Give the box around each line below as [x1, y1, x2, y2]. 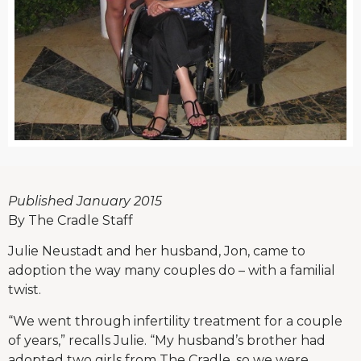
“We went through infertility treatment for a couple [8, 313, 342, 329]
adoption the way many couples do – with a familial [8, 263, 335, 279]
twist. [8, 282, 41, 298]
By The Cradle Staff [8, 212, 133, 228]
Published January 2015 [8, 193, 162, 209]
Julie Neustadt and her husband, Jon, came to [8, 243, 305, 259]
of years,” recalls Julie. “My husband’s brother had [8, 332, 326, 348]
